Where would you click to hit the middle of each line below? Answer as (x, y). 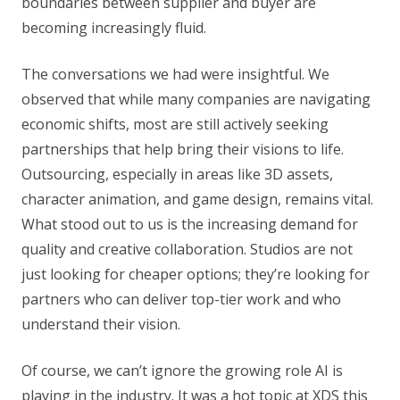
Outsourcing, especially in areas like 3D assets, (177, 174)
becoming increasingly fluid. (114, 27)
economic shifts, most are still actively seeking (175, 124)
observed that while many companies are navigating (196, 99)
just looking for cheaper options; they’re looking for (196, 274)
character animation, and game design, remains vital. (197, 199)
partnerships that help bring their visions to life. (183, 149)
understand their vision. (101, 324)
